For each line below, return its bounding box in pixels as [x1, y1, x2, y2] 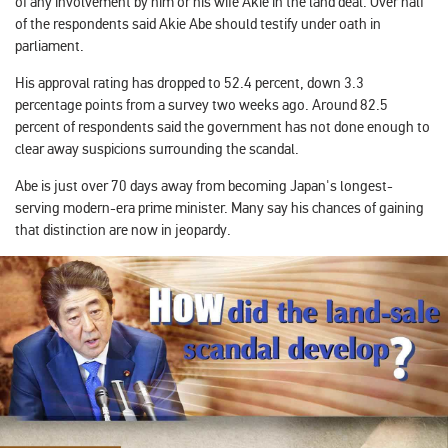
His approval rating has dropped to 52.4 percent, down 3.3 [15, 73, 364, 92]
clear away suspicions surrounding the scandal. [15, 139, 299, 158]
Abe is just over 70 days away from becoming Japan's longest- [15, 176, 393, 195]
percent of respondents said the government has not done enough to [15, 117, 430, 136]
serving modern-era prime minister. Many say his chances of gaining [15, 198, 424, 217]
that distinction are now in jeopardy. [15, 220, 234, 239]
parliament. [15, 36, 90, 55]
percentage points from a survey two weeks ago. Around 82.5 [15, 95, 388, 114]
